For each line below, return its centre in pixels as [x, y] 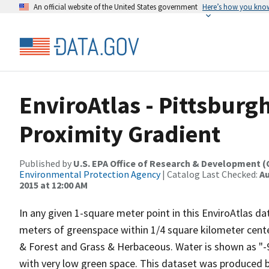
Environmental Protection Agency [90, 174]
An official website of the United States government [116, 7]
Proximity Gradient [120, 134]
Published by [46, 163]
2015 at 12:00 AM [53, 185]
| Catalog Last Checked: [210, 174]
